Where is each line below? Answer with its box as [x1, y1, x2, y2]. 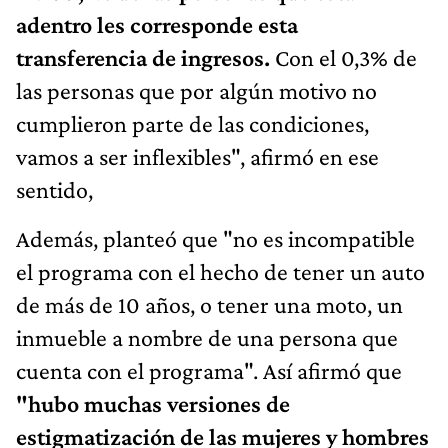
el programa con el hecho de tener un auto [16, 258, 425, 286]
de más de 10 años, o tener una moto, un [16, 291, 403, 319]
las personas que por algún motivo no [16, 77, 377, 105]
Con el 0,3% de [270, 44, 417, 72]
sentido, [16, 176, 93, 204]
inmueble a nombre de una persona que [16, 324, 398, 352]
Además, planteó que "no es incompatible [16, 225, 415, 253]
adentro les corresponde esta [16, 11, 298, 39]
